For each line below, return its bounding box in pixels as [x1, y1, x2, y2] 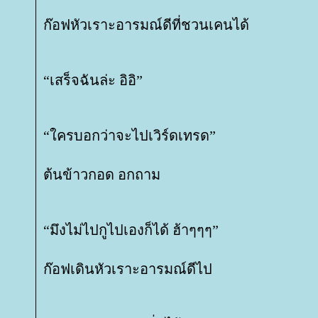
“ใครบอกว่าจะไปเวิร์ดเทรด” [43, 128, 216, 143]
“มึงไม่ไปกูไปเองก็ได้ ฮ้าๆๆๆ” [43, 222, 219, 238]
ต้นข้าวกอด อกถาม [43, 167, 160, 182]
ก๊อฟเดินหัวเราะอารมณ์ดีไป [43, 261, 212, 277]
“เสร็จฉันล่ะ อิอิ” [43, 72, 143, 88]
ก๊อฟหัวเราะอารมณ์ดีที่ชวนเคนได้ [43, 17, 249, 33]
